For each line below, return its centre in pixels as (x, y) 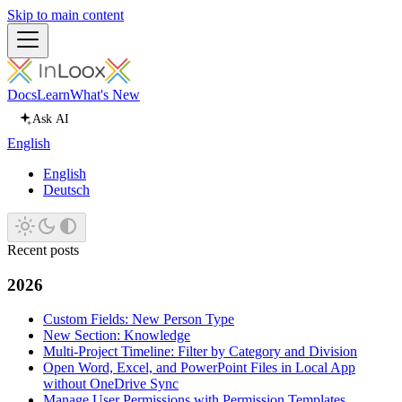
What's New (105, 95)
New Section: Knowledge (117, 336)
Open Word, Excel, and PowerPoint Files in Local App (199, 368)
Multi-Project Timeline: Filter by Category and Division (200, 352)
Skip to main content (66, 15)
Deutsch (66, 190)
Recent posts (43, 250)
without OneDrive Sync (111, 384)
